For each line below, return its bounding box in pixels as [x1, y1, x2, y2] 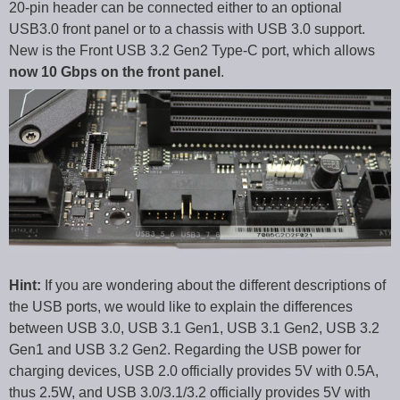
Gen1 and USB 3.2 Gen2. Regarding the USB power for [9, 341, 361, 357]
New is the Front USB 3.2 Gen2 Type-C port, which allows [9, 43, 375, 59]
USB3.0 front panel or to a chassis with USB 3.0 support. [9, 21, 365, 37]
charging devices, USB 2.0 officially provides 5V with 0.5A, [9, 362, 379, 379]
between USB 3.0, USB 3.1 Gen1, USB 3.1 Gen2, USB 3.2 [9, 320, 379, 336]
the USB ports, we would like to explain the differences [9, 298, 353, 314]
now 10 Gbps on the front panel [9, 64, 221, 80]
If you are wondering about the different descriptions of [41, 277, 386, 293]
